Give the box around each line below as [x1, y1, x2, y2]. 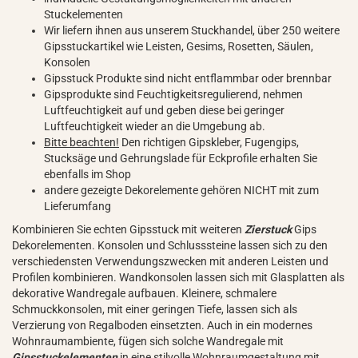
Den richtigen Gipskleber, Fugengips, [119, 136, 299, 149]
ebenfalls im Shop [44, 168, 131, 181]
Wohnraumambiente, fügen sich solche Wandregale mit [12, 335, 284, 348]
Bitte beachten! [44, 136, 119, 149]
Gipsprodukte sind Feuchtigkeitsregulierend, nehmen [44, 88, 303, 101]
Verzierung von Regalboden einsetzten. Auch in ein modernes [12, 319, 312, 332]
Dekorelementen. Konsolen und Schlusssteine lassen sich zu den [12, 239, 328, 252]
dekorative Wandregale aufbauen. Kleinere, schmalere [12, 287, 276, 300]
